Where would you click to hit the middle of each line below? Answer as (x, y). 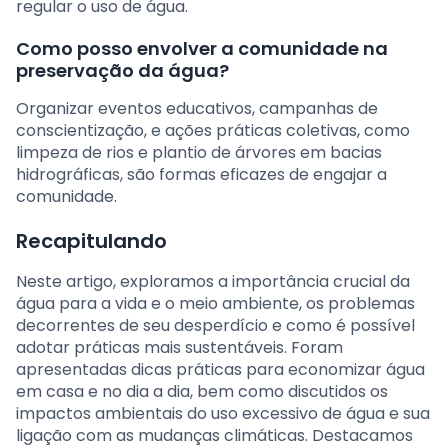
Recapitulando (91, 240)
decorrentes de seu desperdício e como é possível (215, 325)
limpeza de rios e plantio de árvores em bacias (199, 152)
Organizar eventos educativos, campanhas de (197, 108)
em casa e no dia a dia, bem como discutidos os (202, 391)
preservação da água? (122, 70)
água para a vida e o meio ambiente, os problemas (215, 303)
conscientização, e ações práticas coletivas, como (213, 130)
